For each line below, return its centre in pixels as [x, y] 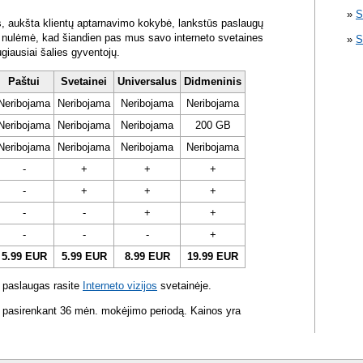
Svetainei [84, 82]
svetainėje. [184, 286]
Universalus [147, 82]
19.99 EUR [213, 257]
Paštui [24, 82]
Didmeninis [213, 82]
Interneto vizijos [120, 286]
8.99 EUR [147, 257]
